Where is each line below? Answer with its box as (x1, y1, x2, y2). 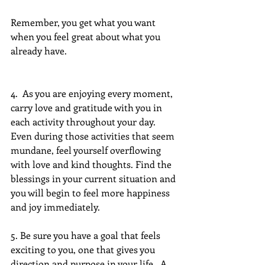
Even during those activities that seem (11, 129, 177, 142)
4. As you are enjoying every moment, (11, 86, 175, 99)
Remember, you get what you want (11, 15, 158, 28)
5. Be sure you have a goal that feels (11, 228, 163, 241)
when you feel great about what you (11, 30, 163, 43)
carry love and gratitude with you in (11, 101, 164, 114)
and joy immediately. (11, 200, 100, 213)
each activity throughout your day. (11, 115, 160, 128)
